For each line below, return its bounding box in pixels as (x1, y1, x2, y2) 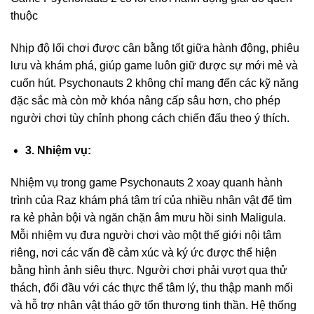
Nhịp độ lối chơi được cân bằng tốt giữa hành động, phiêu (11, 41, 299, 54)
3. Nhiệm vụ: (25, 144, 91, 156)
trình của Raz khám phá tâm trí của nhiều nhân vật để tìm (11, 193, 292, 206)
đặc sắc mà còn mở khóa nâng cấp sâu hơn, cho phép (11, 94, 280, 107)
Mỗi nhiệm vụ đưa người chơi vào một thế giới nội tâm (11, 228, 281, 241)
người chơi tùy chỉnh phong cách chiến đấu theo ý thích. (11, 111, 289, 124)
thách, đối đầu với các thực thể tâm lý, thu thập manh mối (11, 281, 293, 294)
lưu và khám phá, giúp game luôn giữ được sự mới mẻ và (11, 59, 298, 71)
